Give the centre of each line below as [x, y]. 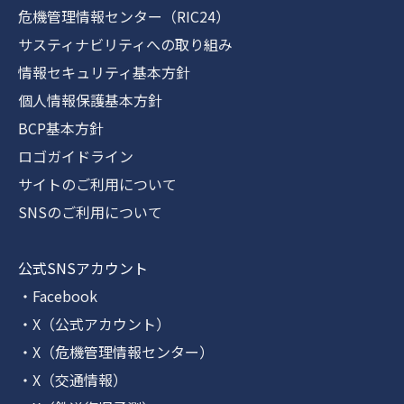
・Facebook [58, 296]
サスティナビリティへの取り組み [125, 45]
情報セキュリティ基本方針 [104, 73]
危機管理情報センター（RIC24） [124, 17]
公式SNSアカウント [83, 268]
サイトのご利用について [97, 184]
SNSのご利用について [90, 212]
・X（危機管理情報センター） [116, 352]
